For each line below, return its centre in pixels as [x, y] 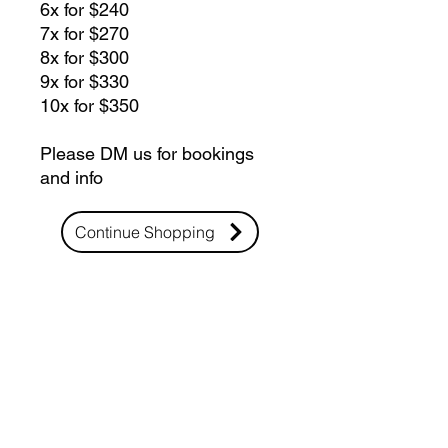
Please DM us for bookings [147, 153]
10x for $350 [89, 105]
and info [71, 177]
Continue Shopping [144, 231]
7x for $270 [84, 33]
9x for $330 [84, 81]
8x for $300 [84, 57]
